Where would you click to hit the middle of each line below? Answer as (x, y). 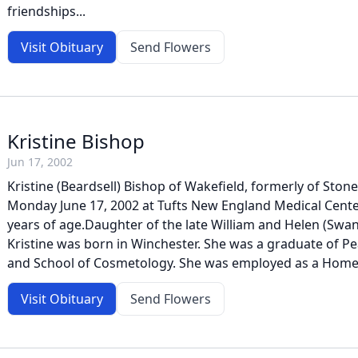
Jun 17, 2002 (40, 162)
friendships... (46, 11)
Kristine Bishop (76, 141)
